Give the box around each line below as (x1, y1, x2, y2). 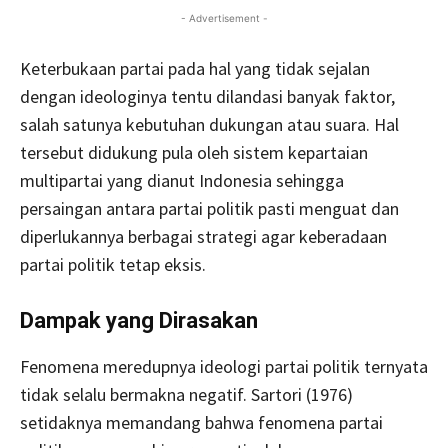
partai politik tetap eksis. (20, 252, 206, 276)
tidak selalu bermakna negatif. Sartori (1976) (20, 382, 353, 406)
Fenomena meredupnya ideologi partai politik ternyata (20, 354, 428, 378)
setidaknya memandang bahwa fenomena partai (20, 410, 383, 434)
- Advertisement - (180, 11, 268, 24)
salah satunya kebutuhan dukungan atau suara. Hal (20, 112, 399, 136)
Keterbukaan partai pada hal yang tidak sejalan (20, 56, 370, 80)
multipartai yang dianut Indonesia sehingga (20, 168, 344, 192)
